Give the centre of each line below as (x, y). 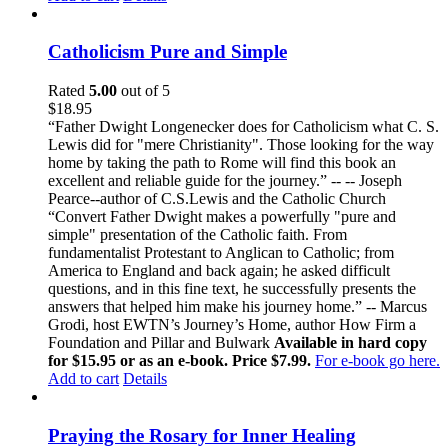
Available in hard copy (350, 343)
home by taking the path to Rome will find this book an (222, 163)
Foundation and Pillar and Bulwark (161, 343)
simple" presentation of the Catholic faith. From (197, 235)
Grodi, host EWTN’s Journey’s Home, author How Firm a (232, 325)
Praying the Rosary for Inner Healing (202, 435)
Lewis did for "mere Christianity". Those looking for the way (241, 145)
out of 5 (143, 91)
